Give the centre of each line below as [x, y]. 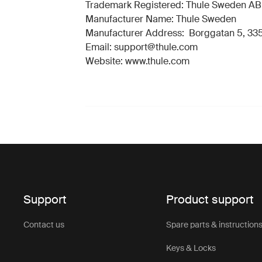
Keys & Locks [191, 248]
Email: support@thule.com [141, 47]
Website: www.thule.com [137, 61]
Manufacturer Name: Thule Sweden [161, 19]
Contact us [44, 225]
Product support [210, 199]
